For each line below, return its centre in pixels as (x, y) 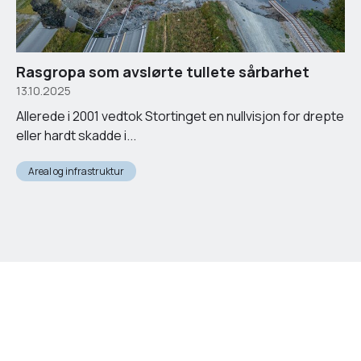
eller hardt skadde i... (76, 136)
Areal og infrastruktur (76, 172)
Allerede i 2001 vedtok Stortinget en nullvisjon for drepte (180, 116)
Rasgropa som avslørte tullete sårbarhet (163, 72)
